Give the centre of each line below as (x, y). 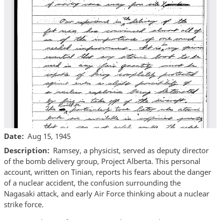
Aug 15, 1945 (49, 136)
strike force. (24, 205)
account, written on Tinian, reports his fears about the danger (107, 172)
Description (25, 151)
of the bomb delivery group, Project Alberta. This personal (102, 161)
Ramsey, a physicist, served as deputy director (131, 151)
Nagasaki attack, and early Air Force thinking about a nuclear (106, 194)
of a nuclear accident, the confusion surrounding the (92, 183)
